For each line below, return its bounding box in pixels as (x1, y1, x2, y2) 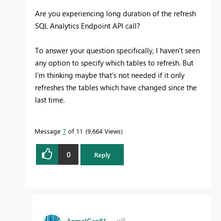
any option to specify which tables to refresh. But (35, 58, 193, 68)
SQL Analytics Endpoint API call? (35, 21, 140, 31)
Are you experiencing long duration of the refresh (35, 8, 196, 19)
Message (35, 127, 63, 136)
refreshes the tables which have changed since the (35, 82, 197, 93)
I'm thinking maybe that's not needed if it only (35, 70, 184, 80)
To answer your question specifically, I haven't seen (35, 45, 200, 56)
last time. (35, 95, 65, 105)
